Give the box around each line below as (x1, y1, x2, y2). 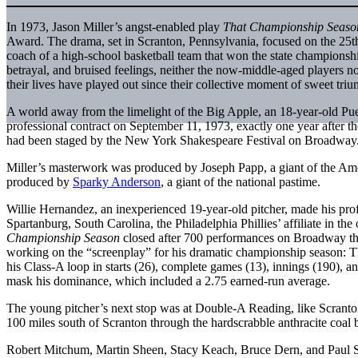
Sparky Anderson (73, 174, 161, 189)
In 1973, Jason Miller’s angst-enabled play (6, 19, 223, 34)
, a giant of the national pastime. (161, 174, 320, 189)
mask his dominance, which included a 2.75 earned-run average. (6, 273, 330, 288)
